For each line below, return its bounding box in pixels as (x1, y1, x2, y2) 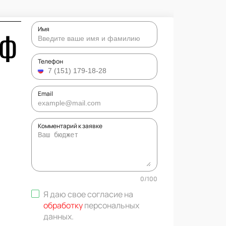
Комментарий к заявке (37, 121, 102, 130)
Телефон (37, 56, 63, 66)
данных (43, 210, 72, 222)
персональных (84, 199, 139, 211)
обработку (43, 199, 83, 211)
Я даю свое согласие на (43, 188, 133, 200)
